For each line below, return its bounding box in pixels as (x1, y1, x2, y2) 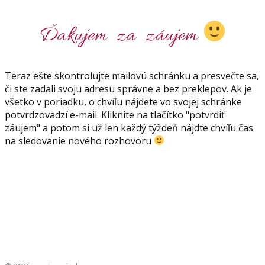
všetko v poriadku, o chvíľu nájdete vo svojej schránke (5, 95, 242, 108)
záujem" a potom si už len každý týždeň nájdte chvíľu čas (5, 121, 253, 134)
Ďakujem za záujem (39, 22, 203, 49)
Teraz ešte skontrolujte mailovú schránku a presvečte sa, (5, 69, 259, 82)
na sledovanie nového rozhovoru (5, 134, 154, 147)
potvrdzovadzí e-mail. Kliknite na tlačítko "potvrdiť (5, 108, 225, 121)
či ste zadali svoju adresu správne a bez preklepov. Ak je (5, 82, 252, 95)
